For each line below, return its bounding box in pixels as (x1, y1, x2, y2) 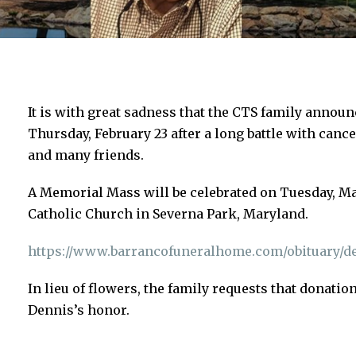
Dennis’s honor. (27, 301, 130, 318)
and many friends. (27, 146, 144, 163)
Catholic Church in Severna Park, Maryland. (27, 205, 308, 222)
